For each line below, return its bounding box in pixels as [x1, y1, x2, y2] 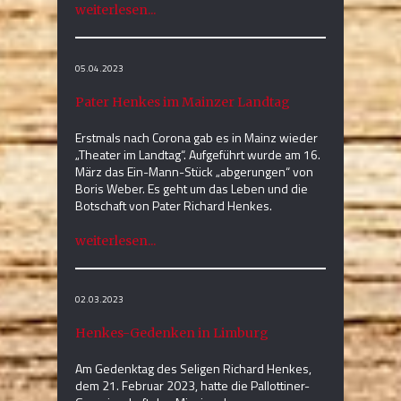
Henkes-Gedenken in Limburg [75, 325, 269, 342]
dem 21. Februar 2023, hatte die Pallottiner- [75, 376, 310, 396]
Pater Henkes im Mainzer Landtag [75, 94, 290, 111]
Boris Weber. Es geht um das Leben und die [75, 179, 308, 199]
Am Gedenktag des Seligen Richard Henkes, [75, 359, 311, 379]
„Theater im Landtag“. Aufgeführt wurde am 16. [75, 145, 320, 165]
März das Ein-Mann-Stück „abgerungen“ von [75, 162, 313, 182]
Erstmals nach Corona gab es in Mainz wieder [75, 128, 318, 148]
